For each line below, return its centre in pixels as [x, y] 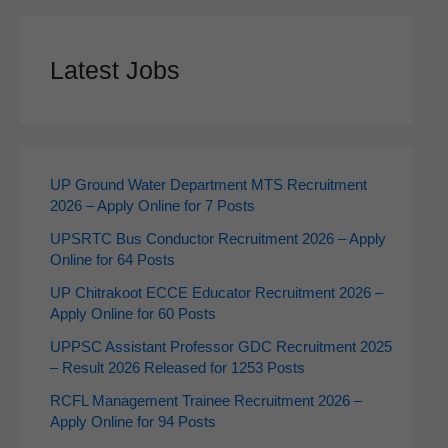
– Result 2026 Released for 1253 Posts [177, 368]
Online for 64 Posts [112, 260]
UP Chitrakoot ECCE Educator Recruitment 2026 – [216, 293]
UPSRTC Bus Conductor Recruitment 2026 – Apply [217, 239]
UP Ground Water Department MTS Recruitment [208, 185]
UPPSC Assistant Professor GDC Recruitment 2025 [220, 347]
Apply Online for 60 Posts [132, 314]
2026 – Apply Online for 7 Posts [152, 206]
